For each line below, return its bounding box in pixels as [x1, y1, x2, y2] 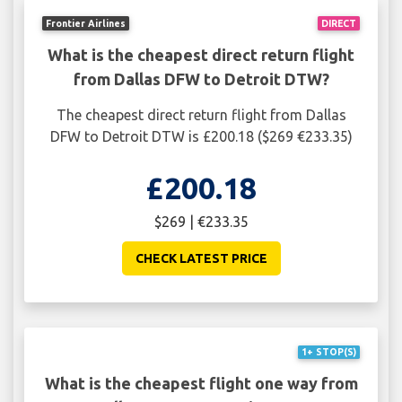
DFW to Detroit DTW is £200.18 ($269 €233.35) [49, 127, 353, 144]
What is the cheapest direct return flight [48, 45, 354, 64]
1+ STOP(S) [301, 346, 356, 358]
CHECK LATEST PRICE [135, 250, 267, 266]
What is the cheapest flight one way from [44, 373, 358, 392]
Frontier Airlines [46, 17, 127, 29]
